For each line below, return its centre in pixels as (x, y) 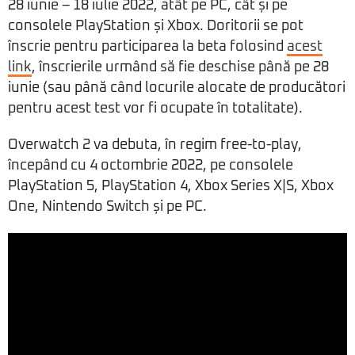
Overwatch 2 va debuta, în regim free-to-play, (155, 145)
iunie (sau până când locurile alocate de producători (177, 88)
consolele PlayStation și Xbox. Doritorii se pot (156, 27)
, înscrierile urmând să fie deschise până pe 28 (180, 68)
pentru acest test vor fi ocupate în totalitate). (155, 109)
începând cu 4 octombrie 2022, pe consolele (151, 166)
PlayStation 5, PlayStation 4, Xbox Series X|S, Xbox (171, 187)
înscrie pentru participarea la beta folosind (147, 47)
